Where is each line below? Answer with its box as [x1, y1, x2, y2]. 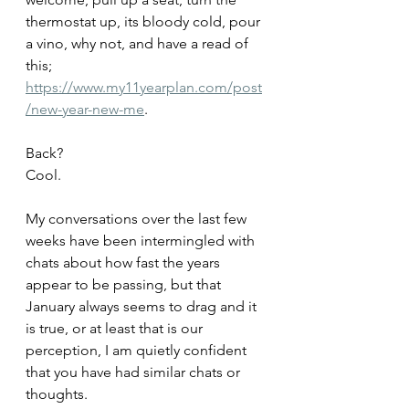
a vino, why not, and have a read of [26, 35, 252, 52]
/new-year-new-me [26, 100, 144, 118]
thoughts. [26, 385, 91, 403]
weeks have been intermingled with [26, 232, 258, 249]
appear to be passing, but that [26, 276, 225, 293]
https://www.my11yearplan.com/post [26, 79, 262, 96]
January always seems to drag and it [26, 298, 260, 315]
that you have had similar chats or [26, 363, 244, 381]
